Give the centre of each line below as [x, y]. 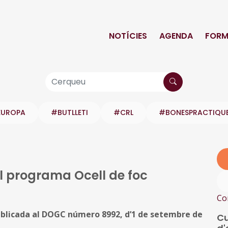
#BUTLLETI [69, 112]
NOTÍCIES [128, 36]
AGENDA [176, 36]
